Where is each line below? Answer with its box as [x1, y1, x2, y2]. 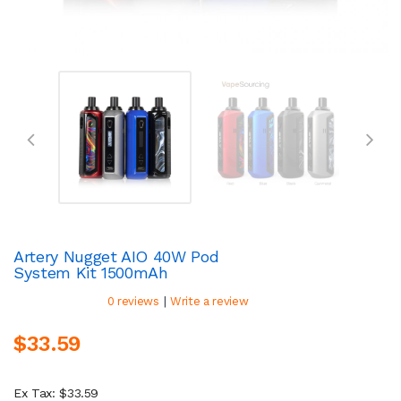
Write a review [170, 294, 249, 308]
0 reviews [107, 294, 159, 308]
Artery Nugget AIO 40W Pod [13, 246, 219, 266]
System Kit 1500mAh [13, 262, 168, 282]
